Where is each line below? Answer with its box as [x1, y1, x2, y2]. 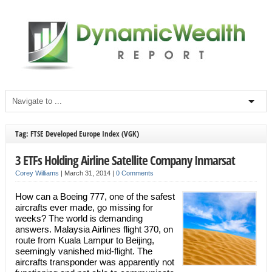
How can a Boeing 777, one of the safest [15, 191, 175, 202]
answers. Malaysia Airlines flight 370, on [15, 224, 173, 234]
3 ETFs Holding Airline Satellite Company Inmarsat [15, 151, 235, 169]
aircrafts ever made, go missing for [15, 202, 153, 212]
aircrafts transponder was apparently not [15, 257, 174, 267]
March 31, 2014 [64, 169, 112, 177]
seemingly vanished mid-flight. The [15, 246, 152, 256]
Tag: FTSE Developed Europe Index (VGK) [15, 128, 139, 139]
